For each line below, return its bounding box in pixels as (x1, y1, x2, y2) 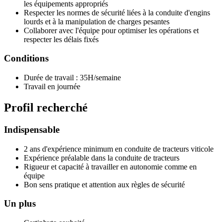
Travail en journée (24, 82, 80, 91)
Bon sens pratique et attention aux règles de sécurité (24, 180, 185, 189)
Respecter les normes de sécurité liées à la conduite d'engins (24, 8, 210, 17)
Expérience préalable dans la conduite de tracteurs (24, 153, 179, 162)
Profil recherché (4, 101, 88, 114)
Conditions (4, 53, 49, 64)
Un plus (4, 198, 36, 209)
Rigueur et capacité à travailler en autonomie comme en (24, 162, 197, 171)
